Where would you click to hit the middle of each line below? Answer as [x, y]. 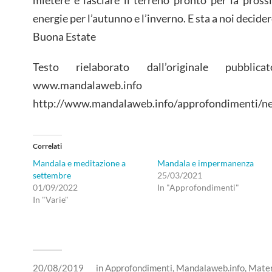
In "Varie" [51, 200]
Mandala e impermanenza [205, 163]
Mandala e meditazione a [79, 163]
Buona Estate [64, 36]
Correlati [47, 146]
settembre [52, 175]
